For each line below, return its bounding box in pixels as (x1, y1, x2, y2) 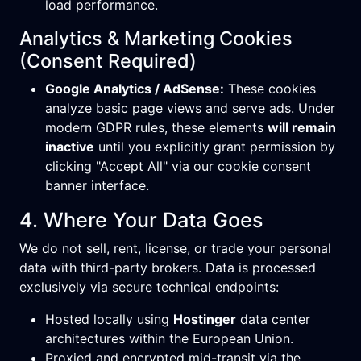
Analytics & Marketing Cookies (19, 27, 293, 50)
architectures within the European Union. (45, 330, 293, 346)
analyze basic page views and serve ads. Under (45, 100, 335, 116)
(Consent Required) (19, 49, 197, 73)
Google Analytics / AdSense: (45, 81, 224, 97)
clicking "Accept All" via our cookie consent (45, 158, 311, 174)
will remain (268, 119, 336, 135)
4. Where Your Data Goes (19, 208, 263, 232)
